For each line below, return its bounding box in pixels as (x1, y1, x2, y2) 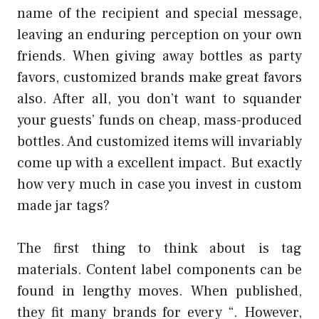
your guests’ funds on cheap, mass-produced (17, 110, 302, 130)
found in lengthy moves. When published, (17, 281, 302, 300)
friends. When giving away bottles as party (17, 46, 302, 66)
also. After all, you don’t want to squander (17, 89, 302, 108)
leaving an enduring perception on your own (17, 25, 302, 44)
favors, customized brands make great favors (17, 68, 302, 87)
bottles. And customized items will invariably (17, 132, 302, 151)
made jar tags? (17, 196, 110, 215)
